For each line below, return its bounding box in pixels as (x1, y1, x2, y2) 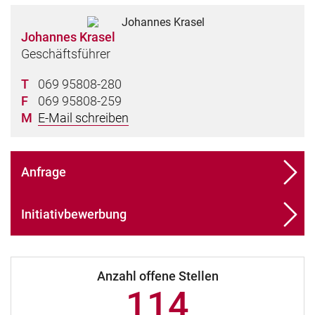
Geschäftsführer (21, 46, 110, 61)
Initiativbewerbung (21, 207, 127, 222)
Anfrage (21, 165, 66, 180)
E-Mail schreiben (38, 110, 129, 126)
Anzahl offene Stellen (96, 269, 219, 284)
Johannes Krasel (21, 29, 115, 44)
